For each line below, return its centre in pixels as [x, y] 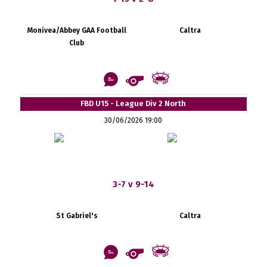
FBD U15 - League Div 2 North [133, 103]
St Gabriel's [77, 215]
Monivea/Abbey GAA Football [77, 30]
